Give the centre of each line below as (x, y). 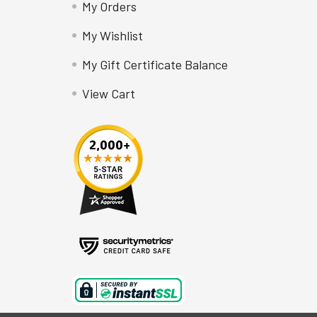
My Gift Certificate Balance (155, 64)
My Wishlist (113, 35)
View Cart (109, 93)
